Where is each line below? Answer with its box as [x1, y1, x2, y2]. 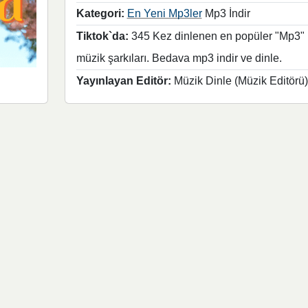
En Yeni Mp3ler [126, 8, 202, 19]
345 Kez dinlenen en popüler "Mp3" [128, 30, 305, 42]
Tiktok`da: [76, 30, 129, 42]
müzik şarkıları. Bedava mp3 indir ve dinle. [76, 52, 282, 64]
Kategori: [76, 8, 124, 19]
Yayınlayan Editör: [76, 75, 171, 87]
